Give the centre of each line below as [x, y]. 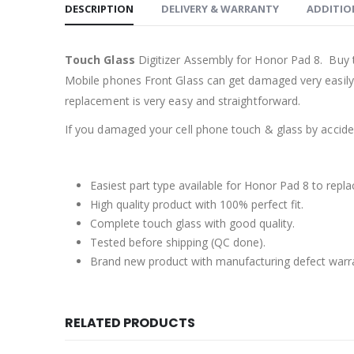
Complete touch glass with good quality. [192, 223]
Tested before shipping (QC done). [178, 242]
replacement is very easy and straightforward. [183, 100]
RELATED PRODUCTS [130, 322]
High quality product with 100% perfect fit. [197, 204]
